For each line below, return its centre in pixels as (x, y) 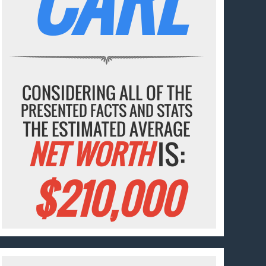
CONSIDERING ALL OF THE (107, 92)
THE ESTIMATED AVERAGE (107, 128)
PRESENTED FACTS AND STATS (107, 110)
